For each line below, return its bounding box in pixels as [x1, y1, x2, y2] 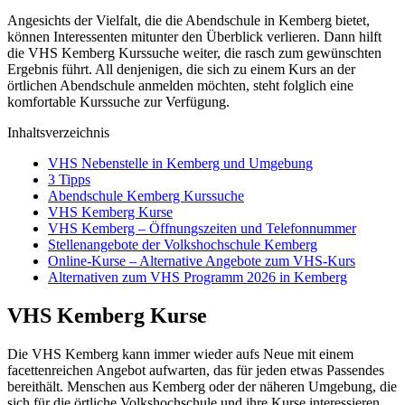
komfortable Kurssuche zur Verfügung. [7, 94, 230, 110]
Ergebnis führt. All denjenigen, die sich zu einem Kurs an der [7, 61, 355, 78]
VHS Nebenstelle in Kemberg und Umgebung [48, 155, 313, 172]
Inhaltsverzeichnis [7, 125, 109, 141]
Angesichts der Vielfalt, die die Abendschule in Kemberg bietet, [7, 13, 370, 29]
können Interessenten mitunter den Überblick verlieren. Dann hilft [7, 29, 381, 45]
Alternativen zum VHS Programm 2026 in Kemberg [48, 269, 347, 286]
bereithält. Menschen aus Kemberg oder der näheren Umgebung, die [7, 379, 397, 395]
